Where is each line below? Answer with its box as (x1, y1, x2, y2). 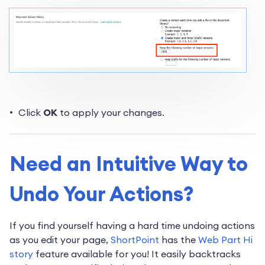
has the (161, 234, 198, 246)
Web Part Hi (198, 234, 253, 246)
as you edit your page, (9, 234, 111, 246)
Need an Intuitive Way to (9, 151, 248, 177)
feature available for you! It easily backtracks (33, 248, 241, 260)
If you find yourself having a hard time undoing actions (9, 219, 255, 232)
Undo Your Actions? (9, 181, 194, 207)
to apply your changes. (57, 106, 164, 119)
